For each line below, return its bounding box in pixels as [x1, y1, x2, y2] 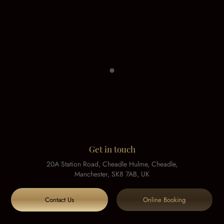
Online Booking [143, 195, 186, 205]
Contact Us [45, 195, 74, 205]
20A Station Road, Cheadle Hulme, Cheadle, [46, 159, 177, 169]
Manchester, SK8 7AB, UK [74, 169, 149, 179]
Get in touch [88, 143, 135, 155]
